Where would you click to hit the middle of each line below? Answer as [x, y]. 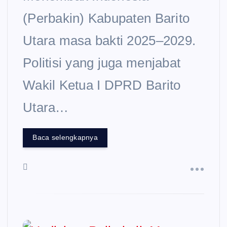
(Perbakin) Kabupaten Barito [106, 18]
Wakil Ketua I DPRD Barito [102, 85]
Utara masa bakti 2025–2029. [109, 40]
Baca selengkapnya [65, 138]
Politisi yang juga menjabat [102, 63]
